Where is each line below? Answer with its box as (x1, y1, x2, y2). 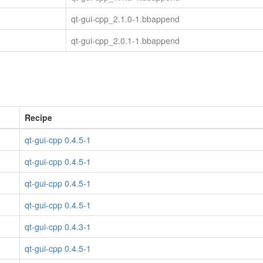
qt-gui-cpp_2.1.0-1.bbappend (71, 13, 180, 25)
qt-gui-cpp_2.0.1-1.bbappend (71, 35, 180, 47)
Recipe (25, 112, 52, 124)
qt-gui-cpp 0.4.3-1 (25, 221, 91, 233)
